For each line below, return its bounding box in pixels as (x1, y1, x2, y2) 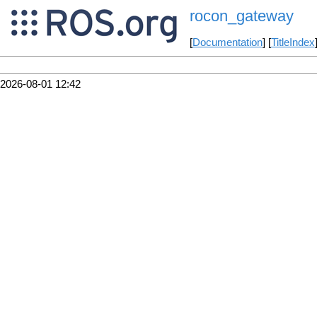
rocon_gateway (189, 7, 294, 25)
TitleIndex (270, 37, 315, 49)
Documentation (192, 37, 263, 49)
